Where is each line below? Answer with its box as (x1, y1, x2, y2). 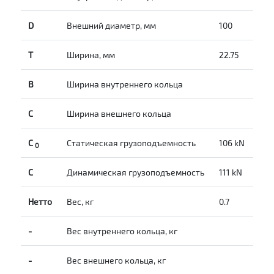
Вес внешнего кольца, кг (67, 255, 166, 266)
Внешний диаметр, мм (67, 20, 156, 31)
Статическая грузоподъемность (67, 138, 196, 149)
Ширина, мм (67, 50, 115, 61)
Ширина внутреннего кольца (67, 79, 183, 90)
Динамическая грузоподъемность (67, 167, 204, 178)
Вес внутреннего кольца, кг (67, 226, 177, 237)
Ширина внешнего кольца (67, 108, 171, 119)
